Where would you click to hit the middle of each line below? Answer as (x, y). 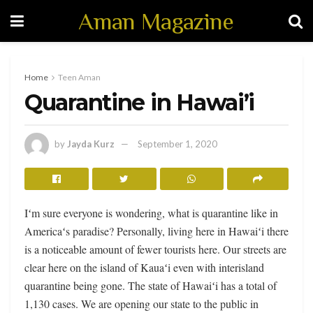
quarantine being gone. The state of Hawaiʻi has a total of (151, 285)
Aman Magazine (156, 21)
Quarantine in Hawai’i (140, 102)
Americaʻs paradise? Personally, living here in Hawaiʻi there (156, 231)
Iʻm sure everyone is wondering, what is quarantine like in (151, 212)
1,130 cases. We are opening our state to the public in (141, 303)
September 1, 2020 (177, 144)
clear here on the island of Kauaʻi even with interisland (144, 267)
